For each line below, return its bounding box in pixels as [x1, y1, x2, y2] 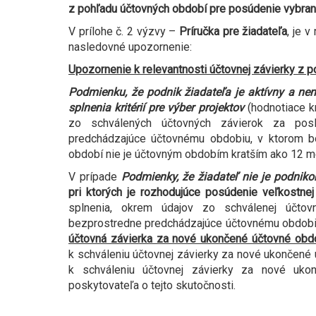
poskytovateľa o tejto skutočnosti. [68, 279, 236, 293]
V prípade [68, 170, 121, 184]
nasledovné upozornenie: [68, 40, 192, 54]
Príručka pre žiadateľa [179, 25, 288, 39]
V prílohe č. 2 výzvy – [68, 25, 180, 39]
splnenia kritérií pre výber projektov [68, 101, 244, 115]
